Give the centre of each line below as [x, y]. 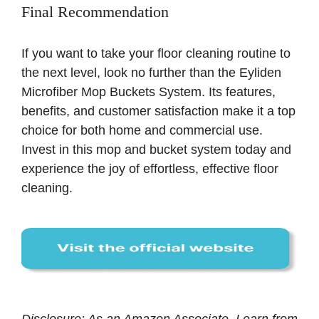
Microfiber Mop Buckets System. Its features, [148, 92]
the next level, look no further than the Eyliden [151, 73]
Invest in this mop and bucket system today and [156, 150]
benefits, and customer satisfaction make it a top [158, 111]
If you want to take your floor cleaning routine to [156, 54]
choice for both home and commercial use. [142, 131]
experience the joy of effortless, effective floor [150, 169]
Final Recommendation [95, 12]
